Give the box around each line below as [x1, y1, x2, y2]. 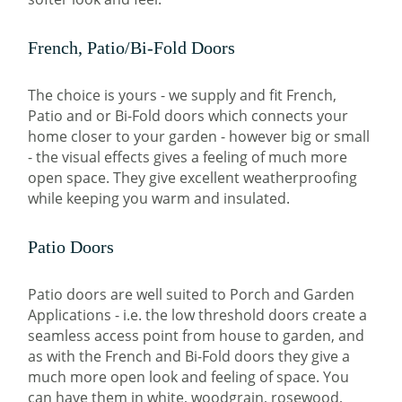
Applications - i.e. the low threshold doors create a [28, 304, 368, 325]
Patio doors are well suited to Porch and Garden [28, 284, 355, 304]
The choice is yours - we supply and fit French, [28, 84, 337, 105]
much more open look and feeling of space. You [28, 366, 350, 387]
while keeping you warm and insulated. [28, 188, 291, 208]
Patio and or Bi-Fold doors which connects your [28, 105, 349, 126]
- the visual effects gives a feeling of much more [28, 146, 348, 167]
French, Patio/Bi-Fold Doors [28, 37, 236, 57]
